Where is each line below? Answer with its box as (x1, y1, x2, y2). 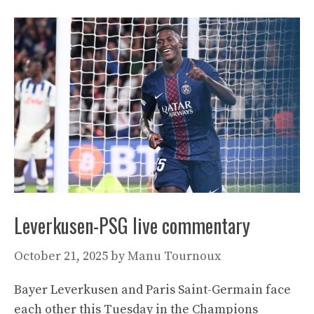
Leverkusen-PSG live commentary (14, 211, 250, 240)
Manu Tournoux (128, 248, 221, 264)
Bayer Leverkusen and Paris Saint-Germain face (14, 282, 291, 298)
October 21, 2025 (14, 248, 108, 264)
